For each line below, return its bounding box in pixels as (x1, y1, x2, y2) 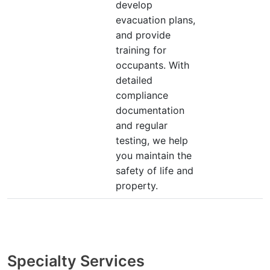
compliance (116, 89, 168, 101)
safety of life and (116, 165, 193, 177)
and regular (116, 119, 168, 131)
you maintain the (116, 149, 192, 162)
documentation (116, 104, 184, 116)
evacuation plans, (116, 14, 195, 26)
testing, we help (116, 134, 188, 146)
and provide (116, 29, 171, 41)
